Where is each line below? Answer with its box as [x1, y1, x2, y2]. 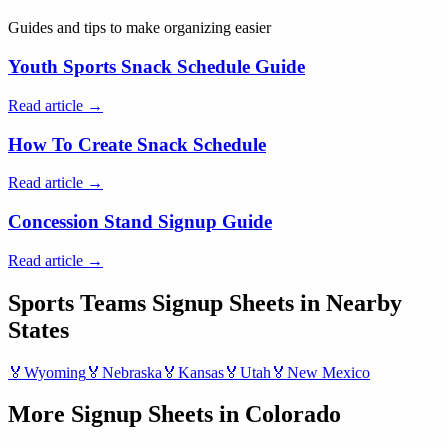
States [8, 316, 69, 343]
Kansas [178, 363, 224, 381]
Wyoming [24, 363, 86, 381]
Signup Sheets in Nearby [146, 289, 402, 316]
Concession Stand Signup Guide [8, 210, 272, 232]
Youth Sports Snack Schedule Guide [8, 56, 305, 78]
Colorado [245, 401, 341, 428]
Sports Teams [8, 289, 146, 316]
